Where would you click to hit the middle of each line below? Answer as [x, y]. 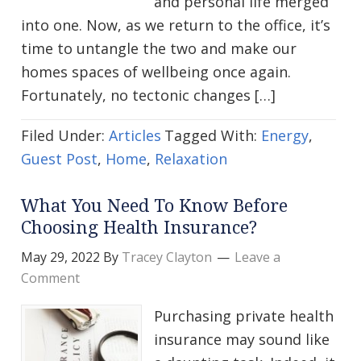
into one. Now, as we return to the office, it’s [176, 25]
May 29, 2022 [60, 257]
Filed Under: [65, 136]
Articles [135, 136]
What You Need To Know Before [154, 206]
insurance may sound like [242, 340]
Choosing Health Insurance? [139, 228]
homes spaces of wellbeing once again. [156, 72]
